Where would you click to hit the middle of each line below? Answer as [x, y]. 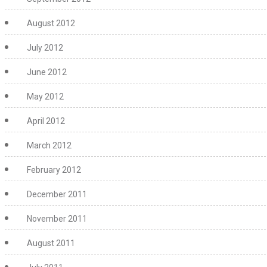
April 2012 [46, 121]
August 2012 [51, 23]
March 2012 [49, 145]
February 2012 [54, 170]
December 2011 [57, 194]
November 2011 [57, 219]
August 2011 [51, 243]
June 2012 [47, 72]
